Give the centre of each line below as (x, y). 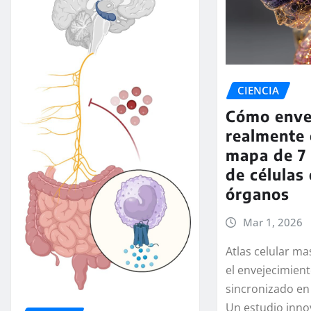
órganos (258, 193)
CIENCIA (259, 90)
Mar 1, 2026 (272, 222)
